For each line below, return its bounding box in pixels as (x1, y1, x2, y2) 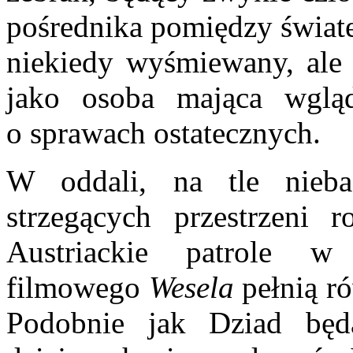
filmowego (6, 270, 149, 305)
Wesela (148, 270, 234, 305)
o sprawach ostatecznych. (6, 116, 321, 150)
